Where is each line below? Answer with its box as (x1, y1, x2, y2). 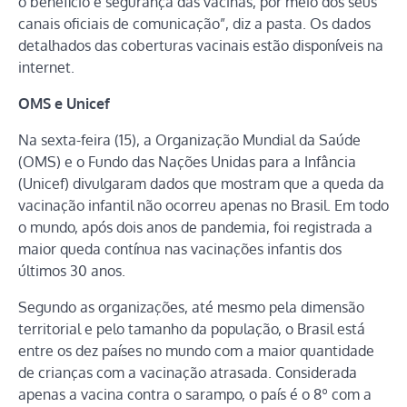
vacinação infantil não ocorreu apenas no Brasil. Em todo (18, 196, 389, 215)
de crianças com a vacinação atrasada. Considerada (18, 363, 357, 382)
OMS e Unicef (18, 94, 110, 114)
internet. (18, 58, 74, 77)
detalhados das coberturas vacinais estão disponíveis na (18, 36, 383, 55)
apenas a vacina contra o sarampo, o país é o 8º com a (18, 385, 372, 404)
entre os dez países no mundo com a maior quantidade (18, 342, 374, 361)
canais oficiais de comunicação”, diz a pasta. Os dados (18, 15, 371, 34)
